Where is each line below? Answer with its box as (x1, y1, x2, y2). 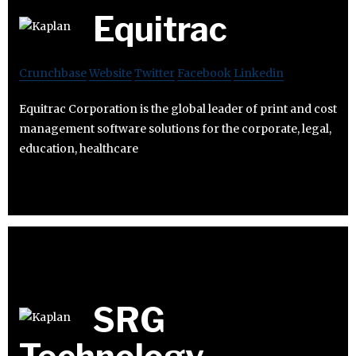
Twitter (134, 66, 175, 81)
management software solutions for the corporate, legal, (19, 122, 331, 137)
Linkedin (234, 66, 284, 81)
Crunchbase (19, 66, 87, 81)
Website (89, 66, 132, 81)
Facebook (177, 66, 231, 81)
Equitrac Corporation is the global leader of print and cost (19, 102, 337, 117)
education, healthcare (19, 141, 138, 157)
